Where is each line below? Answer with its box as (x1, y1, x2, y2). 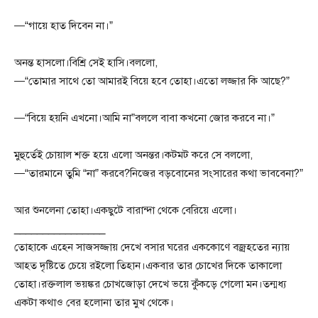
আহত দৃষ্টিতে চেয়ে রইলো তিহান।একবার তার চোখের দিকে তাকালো (14, 258, 282, 272)
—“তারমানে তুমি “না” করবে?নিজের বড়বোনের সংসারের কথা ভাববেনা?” (14, 166, 303, 180)
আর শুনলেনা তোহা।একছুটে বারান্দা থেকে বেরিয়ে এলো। (14, 203, 237, 216)
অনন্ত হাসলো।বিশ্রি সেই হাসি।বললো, (14, 55, 158, 69)
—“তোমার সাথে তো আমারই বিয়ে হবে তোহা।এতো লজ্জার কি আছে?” (14, 74, 290, 87)
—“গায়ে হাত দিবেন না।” (14, 18, 113, 32)
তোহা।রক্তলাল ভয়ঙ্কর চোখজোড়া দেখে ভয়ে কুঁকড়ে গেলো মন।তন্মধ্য (14, 277, 286, 290)
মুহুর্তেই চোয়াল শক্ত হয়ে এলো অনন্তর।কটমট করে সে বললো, (14, 148, 253, 161)
